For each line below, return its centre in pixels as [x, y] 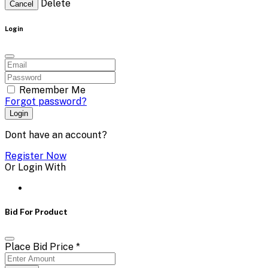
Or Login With [35, 167]
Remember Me [52, 90]
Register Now [36, 156]
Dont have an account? [56, 135]
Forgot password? [46, 101]
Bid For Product [36, 211]
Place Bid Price [40, 246]
